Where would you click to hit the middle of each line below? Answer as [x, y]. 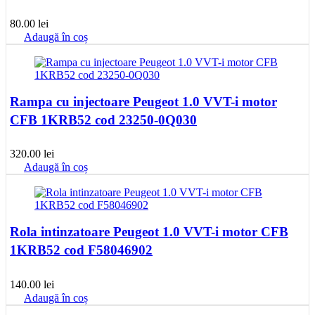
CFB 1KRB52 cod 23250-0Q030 [103, 120]
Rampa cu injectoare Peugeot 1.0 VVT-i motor [143, 101]
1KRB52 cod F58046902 [81, 250]
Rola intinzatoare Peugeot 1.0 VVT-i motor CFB [149, 232]
